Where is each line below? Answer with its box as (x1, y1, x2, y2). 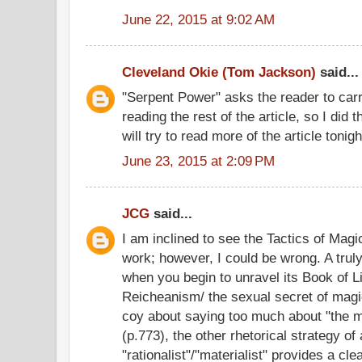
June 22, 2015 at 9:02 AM (122, 11, 275, 27)
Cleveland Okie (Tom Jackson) (122, 64, 316, 80)
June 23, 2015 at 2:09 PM (122, 152, 275, 169)
